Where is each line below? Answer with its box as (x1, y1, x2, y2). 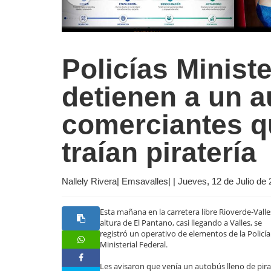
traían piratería (62, 137, 256, 169)
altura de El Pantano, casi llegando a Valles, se (100, 217, 263, 229)
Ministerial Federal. (100, 239, 168, 250)
